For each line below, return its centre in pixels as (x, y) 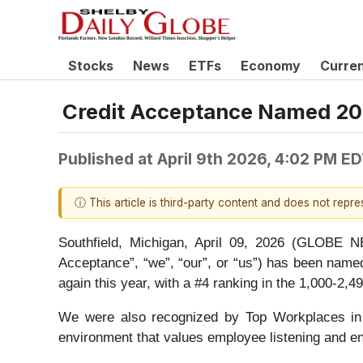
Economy (271, 66)
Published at (108, 158)
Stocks (91, 66)
